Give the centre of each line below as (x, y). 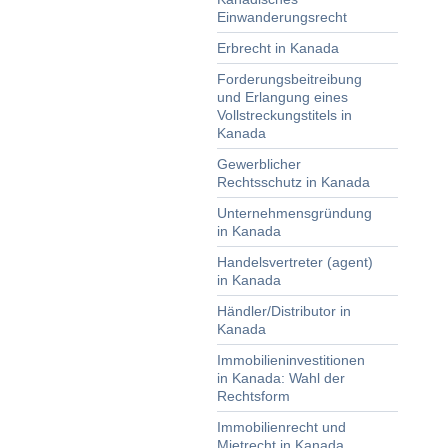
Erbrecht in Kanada (278, 48)
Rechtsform (253, 396)
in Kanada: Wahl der (281, 378)
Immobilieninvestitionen (291, 360)
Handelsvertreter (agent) (295, 262)
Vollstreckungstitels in (284, 115)
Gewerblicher (259, 164)
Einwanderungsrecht (282, 17)
